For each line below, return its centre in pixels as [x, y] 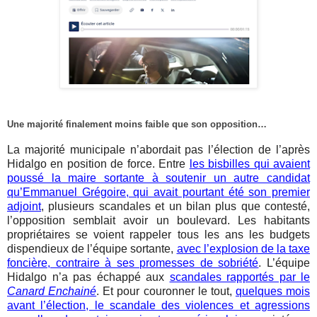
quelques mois [272, 291]
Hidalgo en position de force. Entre [98, 163]
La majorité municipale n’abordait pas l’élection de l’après [158, 149]
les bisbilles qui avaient [250, 163]
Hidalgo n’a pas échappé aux [88, 277]
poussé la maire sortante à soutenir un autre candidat [158, 178]
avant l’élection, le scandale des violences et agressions [158, 305]
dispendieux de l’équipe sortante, [92, 248]
